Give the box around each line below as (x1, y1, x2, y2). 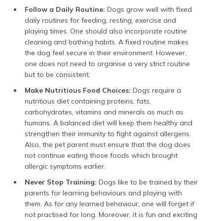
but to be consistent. (25, 70, 90, 79)
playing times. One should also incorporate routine (25, 26, 187, 36)
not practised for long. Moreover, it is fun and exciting (25, 210, 197, 219)
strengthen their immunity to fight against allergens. (25, 129, 191, 138)
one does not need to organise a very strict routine (25, 59, 190, 68)
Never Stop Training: (25, 177, 97, 186)
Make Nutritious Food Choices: (25, 85, 131, 95)
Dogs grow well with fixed (105, 4, 192, 14)
